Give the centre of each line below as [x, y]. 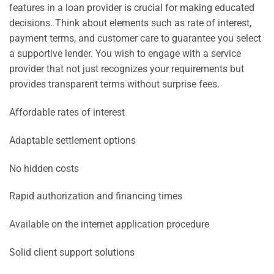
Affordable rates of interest [67, 113]
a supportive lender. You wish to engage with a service [125, 54]
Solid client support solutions [72, 253]
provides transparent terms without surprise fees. [114, 84]
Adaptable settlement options [72, 140]
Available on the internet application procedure [109, 224]
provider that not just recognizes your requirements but [127, 69]
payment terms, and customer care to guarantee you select [135, 39]
